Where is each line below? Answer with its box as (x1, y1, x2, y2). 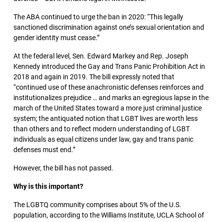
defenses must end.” (13, 146, 75, 154)
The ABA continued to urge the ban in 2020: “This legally (13, 13, 183, 21)
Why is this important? (13, 182, 83, 191)
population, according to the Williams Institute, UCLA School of (13, 211, 204, 220)
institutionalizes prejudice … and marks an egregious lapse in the (13, 94, 209, 102)
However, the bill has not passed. (13, 164, 113, 172)
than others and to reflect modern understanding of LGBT (13, 125, 190, 133)
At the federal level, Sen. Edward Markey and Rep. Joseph (13, 52, 188, 60)
